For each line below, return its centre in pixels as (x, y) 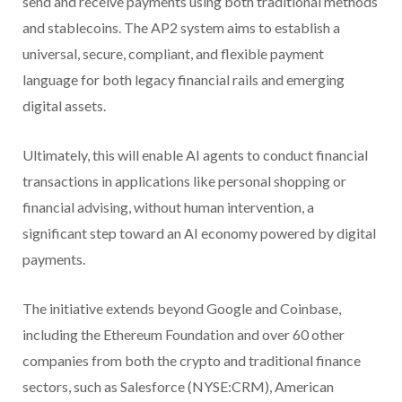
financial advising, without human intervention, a (168, 206)
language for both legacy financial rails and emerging (184, 79)
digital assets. (64, 105)
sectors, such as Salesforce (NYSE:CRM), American (178, 386)
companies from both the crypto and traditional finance (192, 360)
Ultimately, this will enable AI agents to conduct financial (195, 154)
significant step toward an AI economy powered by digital (199, 232)
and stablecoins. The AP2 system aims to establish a (181, 27)
